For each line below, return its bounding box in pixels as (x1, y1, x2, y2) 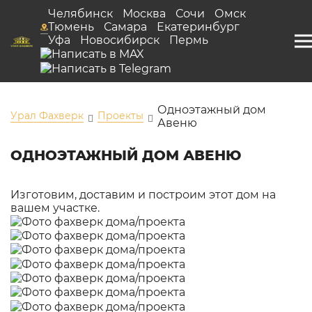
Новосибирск (79, 33, 159, 47)
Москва (122, 7, 166, 20)
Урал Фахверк (10, 109, 84, 123)
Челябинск (47, 7, 113, 20)
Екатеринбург (156, 20, 240, 33)
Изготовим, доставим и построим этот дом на (10, 187, 276, 201)
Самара (103, 20, 147, 33)
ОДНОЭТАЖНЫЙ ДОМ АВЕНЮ (10, 146, 241, 164)
